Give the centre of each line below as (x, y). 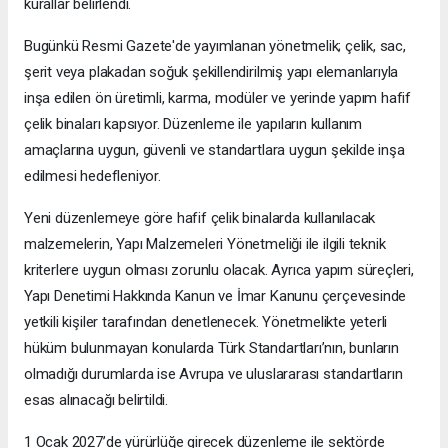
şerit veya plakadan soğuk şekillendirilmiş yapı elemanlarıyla (211, 71)
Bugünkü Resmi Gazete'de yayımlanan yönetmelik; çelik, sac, (215, 45)
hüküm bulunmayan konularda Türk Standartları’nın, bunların (211, 347)
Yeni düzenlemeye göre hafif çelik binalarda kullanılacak (200, 217)
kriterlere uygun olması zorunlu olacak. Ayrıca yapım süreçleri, (219, 269)
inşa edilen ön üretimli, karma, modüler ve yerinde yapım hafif (218, 97)
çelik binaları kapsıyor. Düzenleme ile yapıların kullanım (193, 123)
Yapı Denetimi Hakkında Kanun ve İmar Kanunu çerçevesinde (215, 295)
